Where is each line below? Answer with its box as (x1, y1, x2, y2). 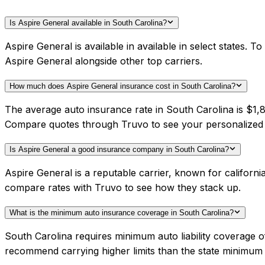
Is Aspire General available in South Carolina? (9, 18, 167, 28)
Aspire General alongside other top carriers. (5, 55, 202, 67)
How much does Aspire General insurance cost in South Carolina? (9, 82, 235, 91)
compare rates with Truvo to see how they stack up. (5, 182, 241, 194)
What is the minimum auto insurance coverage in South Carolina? (9, 208, 234, 218)
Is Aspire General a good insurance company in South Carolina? (9, 145, 229, 154)
